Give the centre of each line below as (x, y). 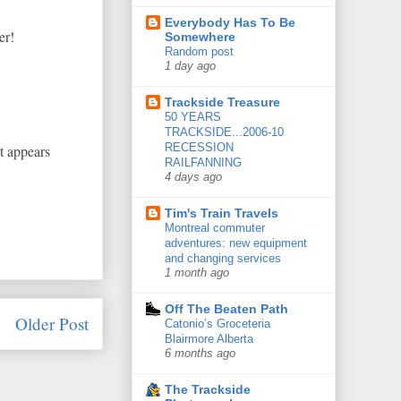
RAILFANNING (203, 163)
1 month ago (197, 273)
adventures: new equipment (236, 243)
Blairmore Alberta (209, 339)
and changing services (223, 259)
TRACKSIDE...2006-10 (224, 132)
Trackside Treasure (222, 102)
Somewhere (200, 37)
